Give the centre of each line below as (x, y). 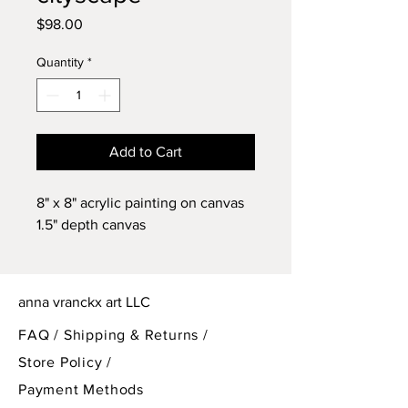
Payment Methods (81, 389)
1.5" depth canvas (91, 224)
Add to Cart (146, 152)
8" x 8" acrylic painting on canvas (140, 203)
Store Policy (63, 362)
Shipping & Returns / (136, 335)
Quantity (60, 62)
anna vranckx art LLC (84, 302)
